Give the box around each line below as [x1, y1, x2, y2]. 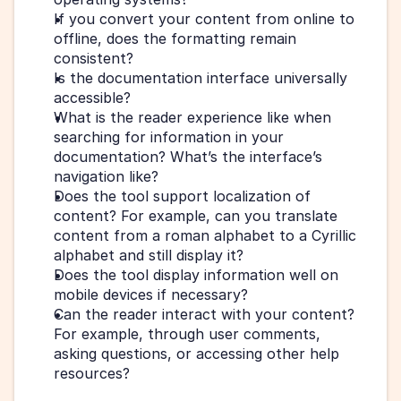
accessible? [54, 88, 135, 107]
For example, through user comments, [54, 324, 320, 343]
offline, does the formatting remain [54, 29, 296, 47]
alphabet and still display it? [54, 245, 248, 264]
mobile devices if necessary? [54, 285, 248, 303]
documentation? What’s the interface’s [54, 147, 322, 166]
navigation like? [54, 166, 158, 185]
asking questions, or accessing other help [54, 344, 339, 363]
